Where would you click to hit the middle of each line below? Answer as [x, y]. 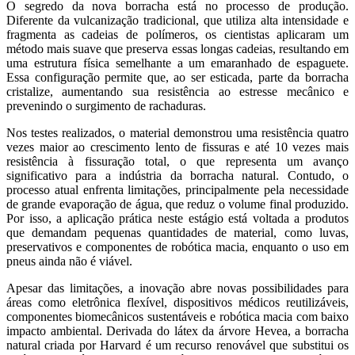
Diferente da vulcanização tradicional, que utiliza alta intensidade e [177, 21]
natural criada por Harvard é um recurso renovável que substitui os [177, 345]
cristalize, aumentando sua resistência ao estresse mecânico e [177, 92]
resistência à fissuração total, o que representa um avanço [177, 162]
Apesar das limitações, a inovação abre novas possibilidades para [177, 288]
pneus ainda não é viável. [69, 261]
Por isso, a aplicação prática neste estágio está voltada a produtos [177, 219]
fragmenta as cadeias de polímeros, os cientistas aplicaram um [177, 35]
